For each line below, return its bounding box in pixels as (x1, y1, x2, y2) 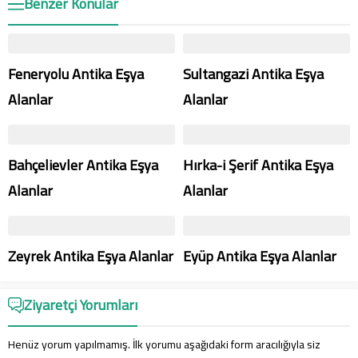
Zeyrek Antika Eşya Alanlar (8, 243, 173, 269)
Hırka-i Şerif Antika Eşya (183, 152, 333, 178)
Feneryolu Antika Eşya (8, 61, 144, 87)
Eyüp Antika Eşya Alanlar (183, 243, 336, 269)
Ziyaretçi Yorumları (24, 292, 137, 318)
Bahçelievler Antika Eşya (8, 152, 158, 178)
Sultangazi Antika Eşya (183, 61, 324, 87)
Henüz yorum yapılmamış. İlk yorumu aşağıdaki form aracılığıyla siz (8, 334, 320, 355)
